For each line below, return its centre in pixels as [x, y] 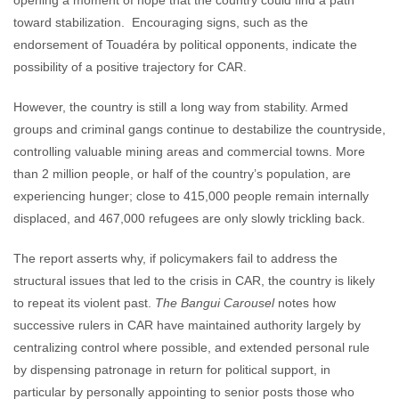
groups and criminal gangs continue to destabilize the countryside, [199, 129]
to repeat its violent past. [84, 303]
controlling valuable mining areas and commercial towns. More [189, 151]
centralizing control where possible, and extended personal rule [191, 347]
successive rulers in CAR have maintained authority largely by [187, 325]
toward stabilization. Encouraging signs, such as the [161, 22]
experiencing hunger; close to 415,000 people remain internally [191, 196]
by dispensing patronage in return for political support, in [172, 370]
